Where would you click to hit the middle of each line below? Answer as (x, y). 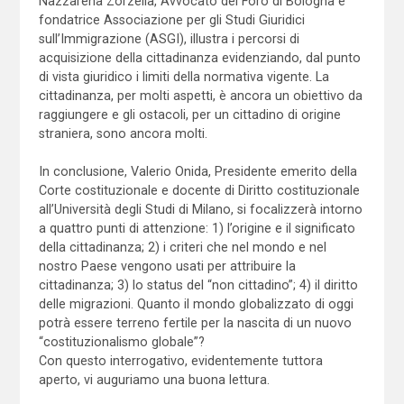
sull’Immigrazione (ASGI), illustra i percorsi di (169, 38)
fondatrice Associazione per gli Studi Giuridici (171, 19)
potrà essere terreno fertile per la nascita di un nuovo (195, 322)
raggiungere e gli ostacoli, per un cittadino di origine (189, 114)
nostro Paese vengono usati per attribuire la (167, 266)
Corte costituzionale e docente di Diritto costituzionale (199, 190)
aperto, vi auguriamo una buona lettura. (154, 379)
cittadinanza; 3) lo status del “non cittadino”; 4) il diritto (198, 285)
